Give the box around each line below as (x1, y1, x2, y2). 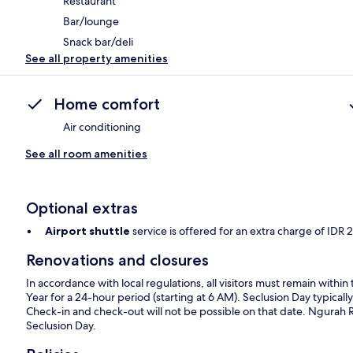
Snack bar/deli (63, 35, 133, 50)
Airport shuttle (45, 224, 131, 239)
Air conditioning (63, 120, 141, 135)
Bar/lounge (63, 14, 119, 29)
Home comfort (54, 95, 160, 114)
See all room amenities (25, 147, 147, 162)
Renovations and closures (26, 251, 210, 270)
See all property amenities (25, 51, 168, 66)
